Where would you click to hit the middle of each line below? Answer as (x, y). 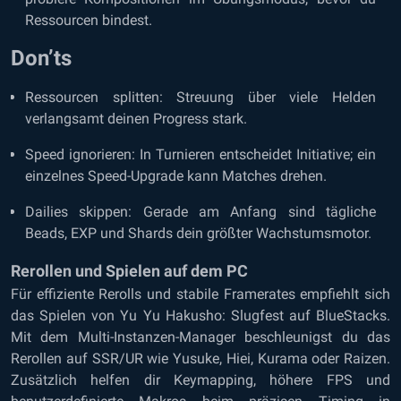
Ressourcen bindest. (89, 20)
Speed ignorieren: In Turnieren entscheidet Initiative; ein (200, 154)
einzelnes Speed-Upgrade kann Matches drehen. (176, 176)
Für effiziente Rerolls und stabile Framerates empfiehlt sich (200, 294)
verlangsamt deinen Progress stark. (136, 119)
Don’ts (41, 58)
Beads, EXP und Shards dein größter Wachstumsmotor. (198, 233)
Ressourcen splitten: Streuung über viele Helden (200, 97)
